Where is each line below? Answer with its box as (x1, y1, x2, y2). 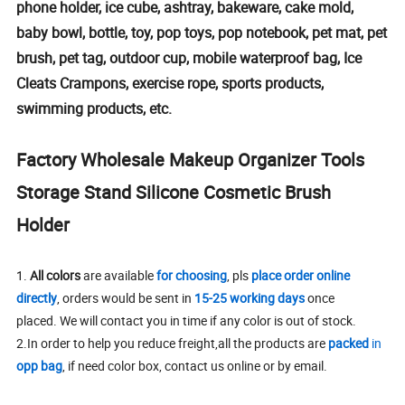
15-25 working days (194, 288, 306, 306)
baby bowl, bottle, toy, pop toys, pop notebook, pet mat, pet (16, 22, 388, 42)
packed (328, 334, 370, 352)
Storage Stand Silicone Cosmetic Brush (16, 179, 332, 204)
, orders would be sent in (57, 288, 195, 306)
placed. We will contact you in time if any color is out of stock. (16, 311, 357, 329)
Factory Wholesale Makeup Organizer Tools (16, 146, 365, 172)
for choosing (156, 266, 228, 284)
